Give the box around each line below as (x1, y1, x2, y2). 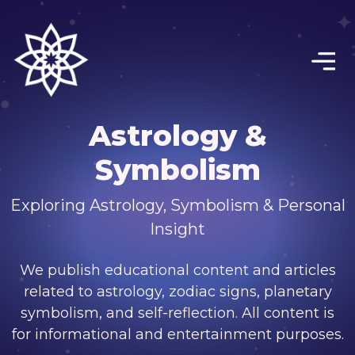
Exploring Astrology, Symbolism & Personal (10, 196, 345, 215)
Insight (150, 219, 205, 239)
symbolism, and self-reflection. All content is (21, 304, 334, 322)
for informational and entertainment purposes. (11, 326, 344, 343)
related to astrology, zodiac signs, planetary (23, 283, 332, 300)
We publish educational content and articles (19, 261, 336, 279)
